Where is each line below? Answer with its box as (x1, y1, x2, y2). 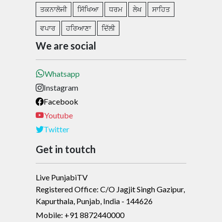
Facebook (44, 97, 78, 107)
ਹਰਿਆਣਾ (66, 24, 91, 33)
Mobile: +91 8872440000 (36, 210, 124, 220)
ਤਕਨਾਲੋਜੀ (40, 5, 67, 14)
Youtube (44, 111, 73, 120)
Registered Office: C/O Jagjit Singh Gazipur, (36, 184, 185, 194)
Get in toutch (36, 143, 96, 156)
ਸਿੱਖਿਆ (77, 5, 99, 14)
